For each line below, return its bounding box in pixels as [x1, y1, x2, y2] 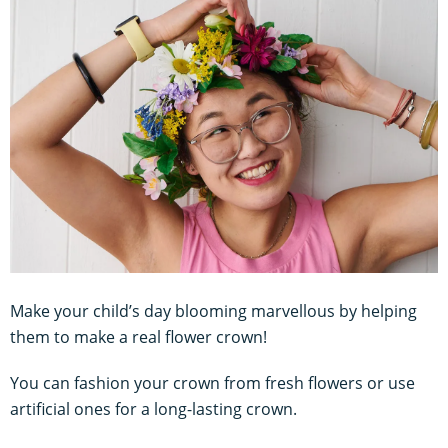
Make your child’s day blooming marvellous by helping [10, 300, 417, 323]
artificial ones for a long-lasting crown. [10, 398, 297, 421]
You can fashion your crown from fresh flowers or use [10, 372, 415, 395]
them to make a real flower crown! [10, 326, 267, 349]
